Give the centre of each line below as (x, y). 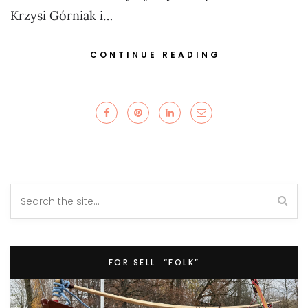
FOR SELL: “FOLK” (154, 263)
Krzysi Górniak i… (62, 16)
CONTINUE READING (155, 55)
